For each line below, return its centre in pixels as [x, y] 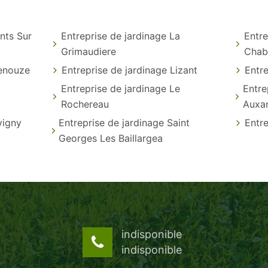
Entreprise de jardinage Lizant [130, 70]
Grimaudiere [88, 51]
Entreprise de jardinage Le [121, 88]
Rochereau [85, 104]
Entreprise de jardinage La [120, 36]
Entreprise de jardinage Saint [124, 122]
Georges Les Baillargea [111, 138]
